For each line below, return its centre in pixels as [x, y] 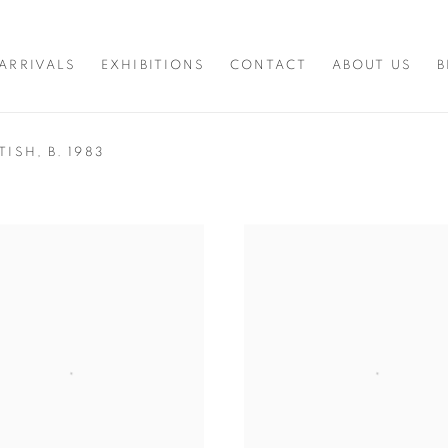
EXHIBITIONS [153, 66]
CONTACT [268, 66]
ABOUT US [371, 66]
